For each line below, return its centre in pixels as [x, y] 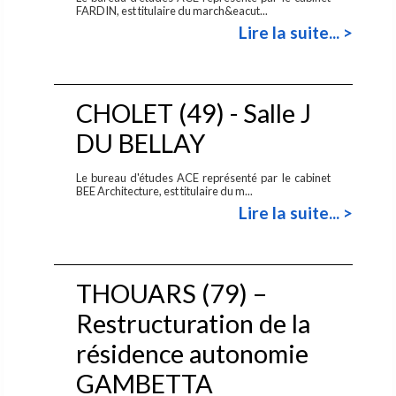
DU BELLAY [140, 143]
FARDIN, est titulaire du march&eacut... [172, 10]
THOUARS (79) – [171, 293]
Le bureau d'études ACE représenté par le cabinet [203, 177]
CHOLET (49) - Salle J [193, 113]
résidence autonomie [192, 353]
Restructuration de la [193, 323]
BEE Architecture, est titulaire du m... [165, 190]
